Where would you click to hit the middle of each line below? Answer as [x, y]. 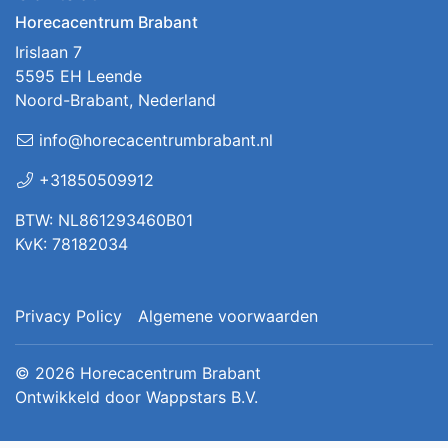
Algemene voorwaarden [228, 315]
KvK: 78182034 [71, 243]
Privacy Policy [68, 315]
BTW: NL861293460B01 [104, 219]
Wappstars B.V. [202, 396]
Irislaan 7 [48, 51]
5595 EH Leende [78, 75]
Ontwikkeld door [80, 396]
